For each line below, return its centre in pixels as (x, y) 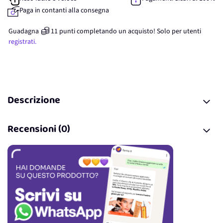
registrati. (22, 42)
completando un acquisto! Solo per (129, 31)
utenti (192, 31)
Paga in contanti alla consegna (64, 10)
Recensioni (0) (39, 130)
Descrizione (34, 101)
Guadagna (24, 31)
